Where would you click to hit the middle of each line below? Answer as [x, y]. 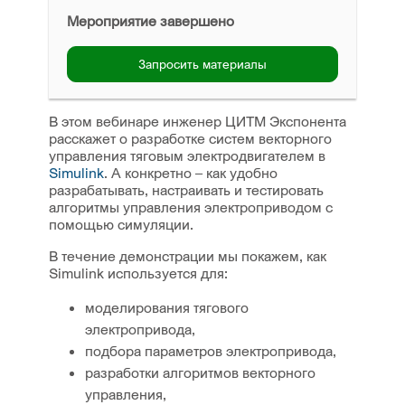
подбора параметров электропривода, [211, 351]
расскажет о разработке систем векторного [190, 138]
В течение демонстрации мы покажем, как [188, 256]
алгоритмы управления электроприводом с [191, 207]
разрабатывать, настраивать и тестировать [186, 190]
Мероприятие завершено [151, 21]
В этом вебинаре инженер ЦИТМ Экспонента [198, 121]
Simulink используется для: [138, 273]
